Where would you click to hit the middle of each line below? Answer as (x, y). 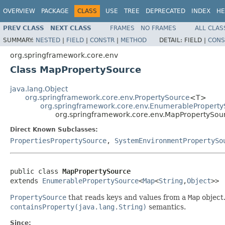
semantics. (166, 207)
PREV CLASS (24, 28)
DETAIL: (172, 40)
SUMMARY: (19, 40)
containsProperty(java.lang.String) (78, 207)
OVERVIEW (19, 11)
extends (26, 181)
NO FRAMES (158, 28)
